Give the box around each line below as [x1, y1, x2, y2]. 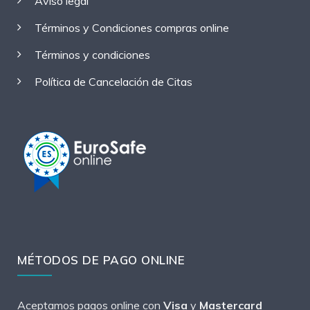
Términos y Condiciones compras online [35, 20, 229, 35]
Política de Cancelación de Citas [35, 74, 192, 89]
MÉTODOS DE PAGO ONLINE [17, 252, 185, 267]
